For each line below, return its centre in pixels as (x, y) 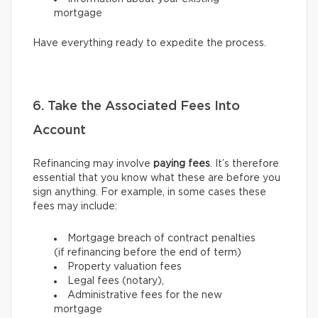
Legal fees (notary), (116, 281)
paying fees (182, 164)
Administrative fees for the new (145, 296)
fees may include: (75, 207)
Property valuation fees (125, 267)
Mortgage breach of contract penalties (161, 239)
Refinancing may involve (93, 164)
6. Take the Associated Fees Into (136, 107)
